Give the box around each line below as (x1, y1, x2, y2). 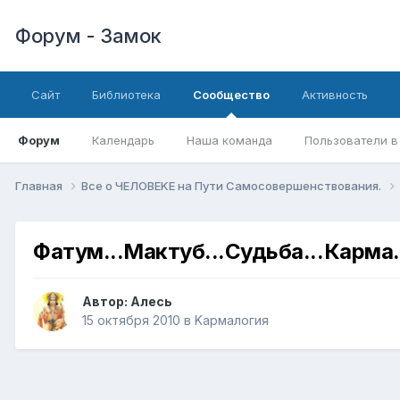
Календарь (92, 133, 154, 147)
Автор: (82, 294, 130, 310)
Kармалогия (195, 312, 269, 329)
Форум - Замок (15, 24, 162, 47)
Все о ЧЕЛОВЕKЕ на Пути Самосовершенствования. (81, 178, 384, 193)
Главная (15, 178, 65, 193)
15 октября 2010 (82, 312, 180, 329)
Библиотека (92, 87, 161, 102)
